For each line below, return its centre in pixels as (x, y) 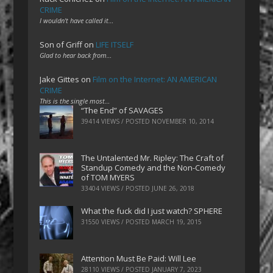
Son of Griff (61, 44)
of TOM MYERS (108, 177)
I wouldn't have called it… (77, 21)
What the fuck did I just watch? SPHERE (152, 211)
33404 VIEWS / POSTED (117, 188)
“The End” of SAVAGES (122, 110)
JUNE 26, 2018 (173, 188)
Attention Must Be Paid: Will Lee (139, 259)
